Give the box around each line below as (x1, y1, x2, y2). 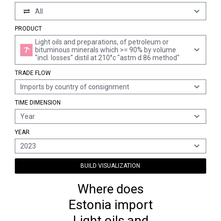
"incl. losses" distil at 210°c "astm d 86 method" (35, 54, 180, 62)
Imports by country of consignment (20, 83, 129, 91)
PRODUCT (15, 25, 42, 32)
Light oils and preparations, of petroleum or (35, 38, 169, 46)
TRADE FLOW (15, 70, 51, 76)
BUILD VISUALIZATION (80, 162, 141, 169)
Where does (77, 182, 144, 196)
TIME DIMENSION (15, 99, 61, 106)
